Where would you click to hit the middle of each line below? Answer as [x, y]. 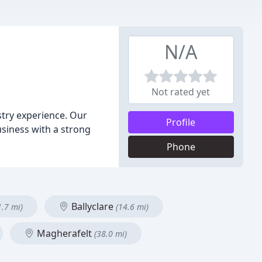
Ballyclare [92, 206]
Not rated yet [181, 92]
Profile [181, 122]
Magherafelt [64, 233]
